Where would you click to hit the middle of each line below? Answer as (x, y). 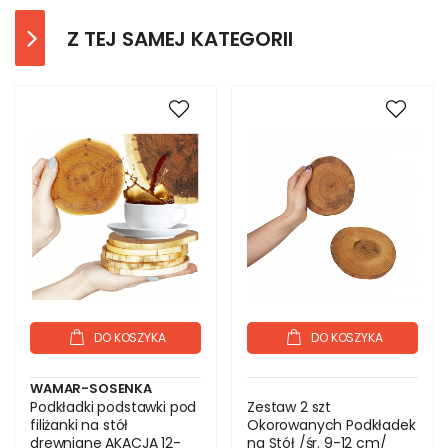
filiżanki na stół (79, 425)
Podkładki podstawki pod (113, 407)
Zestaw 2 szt (289, 407)
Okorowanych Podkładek (331, 425)
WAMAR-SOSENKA (91, 388)
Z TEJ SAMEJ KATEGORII (180, 39)
